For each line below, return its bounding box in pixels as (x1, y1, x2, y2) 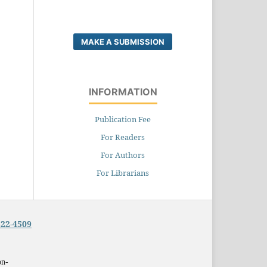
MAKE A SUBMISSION (81, 36, 164, 46)
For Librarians (97, 167, 149, 178)
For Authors (101, 149, 145, 160)
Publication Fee (95, 113, 151, 125)
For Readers (101, 131, 145, 142)
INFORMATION (88, 85, 157, 98)
